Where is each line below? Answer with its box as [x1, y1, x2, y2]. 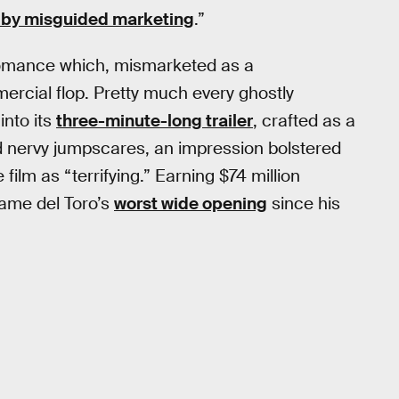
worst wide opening [114, 192, 267, 216]
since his [267, 192, 340, 216]
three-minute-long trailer [56, 110, 253, 133]
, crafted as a [253, 110, 355, 133]
